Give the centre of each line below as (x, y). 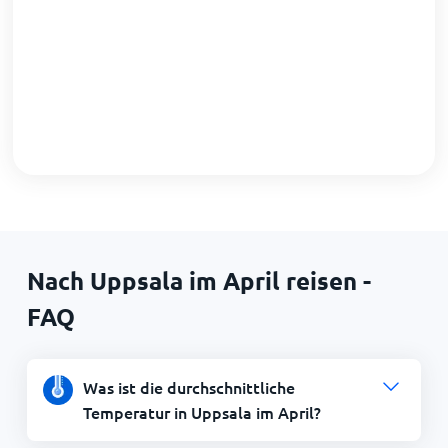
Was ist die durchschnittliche (188, 386)
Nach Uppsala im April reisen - (198, 280)
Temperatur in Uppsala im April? (201, 411)
